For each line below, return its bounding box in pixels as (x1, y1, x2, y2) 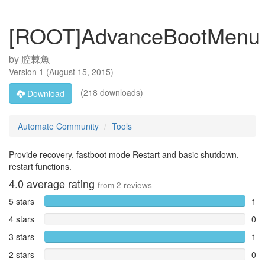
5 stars (9, 195, 34, 207)
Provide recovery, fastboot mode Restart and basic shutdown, (9, 148, 239, 160)
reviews (121, 179, 152, 190)
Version (9, 66, 39, 77)
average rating (24, 176, 98, 191)
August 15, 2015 (49, 66, 111, 77)
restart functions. (9, 160, 72, 172)
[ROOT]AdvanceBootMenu (9, 20, 260, 50)
